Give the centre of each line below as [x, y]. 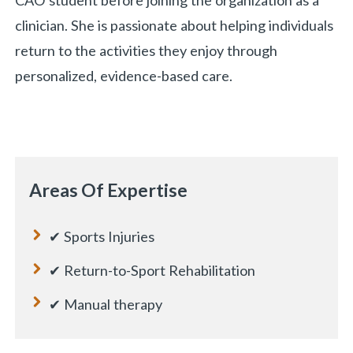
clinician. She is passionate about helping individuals [175, 26]
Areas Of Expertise [109, 190]
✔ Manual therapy [106, 304]
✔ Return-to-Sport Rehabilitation [152, 270]
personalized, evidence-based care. [124, 76]
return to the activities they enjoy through [147, 51]
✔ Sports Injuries [102, 236]
